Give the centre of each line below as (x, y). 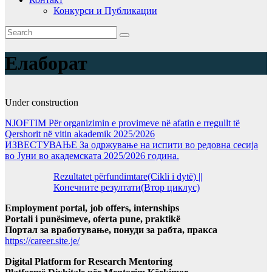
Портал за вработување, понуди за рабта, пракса (111, 230)
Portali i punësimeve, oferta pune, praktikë (93, 219)
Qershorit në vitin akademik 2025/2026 (80, 134)
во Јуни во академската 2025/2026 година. (92, 156)
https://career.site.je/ (42, 241)
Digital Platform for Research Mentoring (89, 262)
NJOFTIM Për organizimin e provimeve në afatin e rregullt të (122, 123)
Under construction (42, 103)
